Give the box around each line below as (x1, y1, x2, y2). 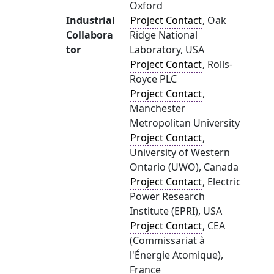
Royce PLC (130, 72, 177, 86)
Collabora (66, 28, 113, 42)
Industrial (66, 13, 115, 27)
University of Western (130, 146, 230, 159)
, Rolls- (202, 57, 232, 71)
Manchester (130, 102, 185, 115)
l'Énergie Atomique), (130, 248, 223, 262)
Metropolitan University (130, 116, 240, 130)
